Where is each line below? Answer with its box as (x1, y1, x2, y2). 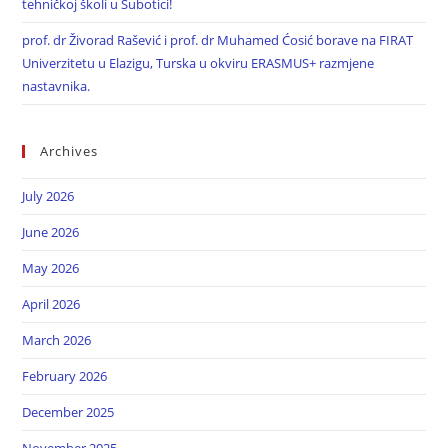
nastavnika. (22, 76, 91, 95)
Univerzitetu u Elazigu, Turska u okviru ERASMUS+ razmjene (22, 53, 375, 72)
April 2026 (22, 294, 81, 313)
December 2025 (22, 402, 115, 421)
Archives (40, 141, 99, 160)
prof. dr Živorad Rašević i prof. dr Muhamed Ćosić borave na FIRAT (22, 30, 414, 49)
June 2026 (22, 222, 80, 241)
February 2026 (22, 366, 108, 385)
